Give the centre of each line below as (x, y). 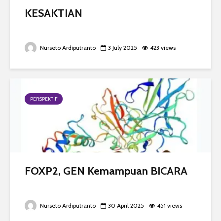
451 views (169, 206)
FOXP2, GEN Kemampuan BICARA (106, 171)
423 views (163, 48)
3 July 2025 (123, 48)
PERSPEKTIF (44, 99)
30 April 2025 (126, 206)
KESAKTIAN (54, 13)
